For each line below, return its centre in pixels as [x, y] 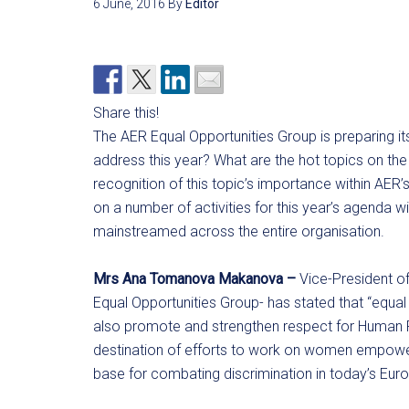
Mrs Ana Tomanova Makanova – [194, 279]
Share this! [126, 113]
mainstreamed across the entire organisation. [239, 231]
